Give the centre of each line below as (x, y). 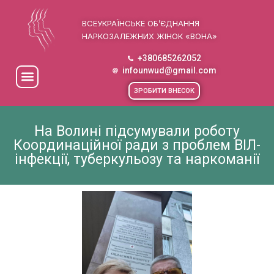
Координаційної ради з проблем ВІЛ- (137, 146)
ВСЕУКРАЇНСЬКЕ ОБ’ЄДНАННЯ (141, 23)
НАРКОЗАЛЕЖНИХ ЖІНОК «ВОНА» (150, 36)
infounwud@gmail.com (169, 71)
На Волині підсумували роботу (137, 131)
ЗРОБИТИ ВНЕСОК (165, 91)
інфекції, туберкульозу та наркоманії (137, 160)
